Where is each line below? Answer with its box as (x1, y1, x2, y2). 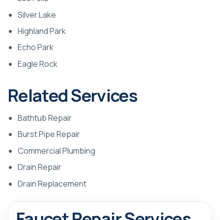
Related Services (8, 83, 137, 107)
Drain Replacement (18, 178, 86, 189)
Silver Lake (18, 9, 56, 20)
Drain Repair (18, 162, 61, 173)
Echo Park (18, 42, 54, 53)
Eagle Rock (18, 58, 57, 69)
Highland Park (18, 25, 66, 36)
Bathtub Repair (18, 112, 72, 123)
